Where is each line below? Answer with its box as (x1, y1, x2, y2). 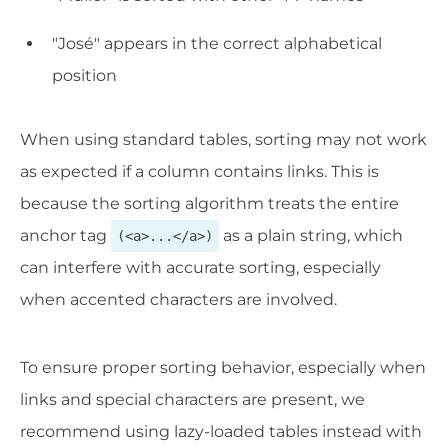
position (52, 66, 117, 86)
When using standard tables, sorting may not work (20, 130, 427, 150)
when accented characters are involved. (20, 290, 337, 310)
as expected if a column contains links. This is (20, 162, 379, 182)
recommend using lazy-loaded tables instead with (20, 422, 422, 442)
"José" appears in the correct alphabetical (52, 34, 382, 54)
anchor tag (20, 226, 111, 246)
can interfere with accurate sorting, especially (20, 258, 381, 278)
